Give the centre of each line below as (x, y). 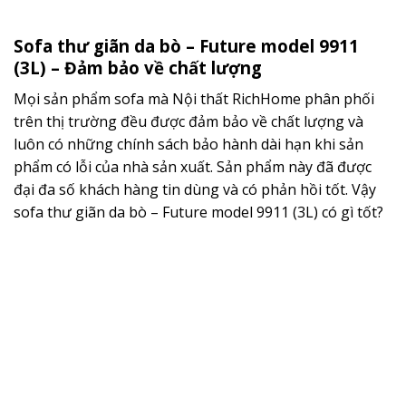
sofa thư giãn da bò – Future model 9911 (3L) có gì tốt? (198, 212)
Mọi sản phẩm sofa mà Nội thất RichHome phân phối (194, 98)
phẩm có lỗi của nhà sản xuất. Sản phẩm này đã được (193, 166)
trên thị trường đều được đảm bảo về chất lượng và (188, 121)
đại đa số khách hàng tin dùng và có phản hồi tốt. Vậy (195, 189)
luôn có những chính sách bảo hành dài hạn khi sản (188, 144)
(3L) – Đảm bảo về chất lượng (138, 68)
